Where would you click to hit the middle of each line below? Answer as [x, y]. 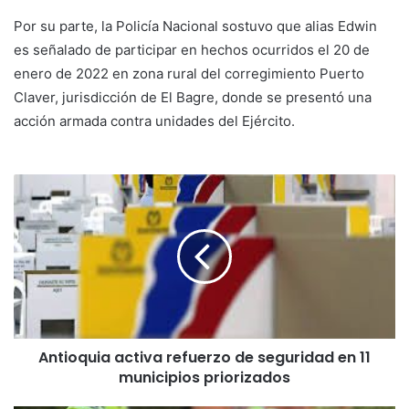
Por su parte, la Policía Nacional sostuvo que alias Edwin [195, 26]
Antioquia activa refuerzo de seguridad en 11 [204, 357]
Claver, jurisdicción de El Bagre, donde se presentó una [193, 97]
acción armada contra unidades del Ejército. [154, 121]
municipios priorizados [204, 377]
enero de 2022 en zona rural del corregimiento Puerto [189, 73]
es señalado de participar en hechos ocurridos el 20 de [192, 49]
